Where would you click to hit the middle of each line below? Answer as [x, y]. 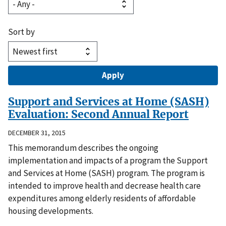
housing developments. [51, 211]
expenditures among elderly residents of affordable [102, 198]
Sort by [21, 32]
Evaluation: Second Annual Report [98, 114]
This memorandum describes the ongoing [83, 148]
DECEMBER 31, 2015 [37, 132]
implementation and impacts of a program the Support [108, 160]
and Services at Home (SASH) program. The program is [106, 173]
